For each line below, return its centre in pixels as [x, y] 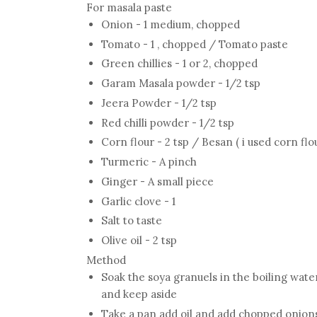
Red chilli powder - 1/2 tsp [168, 122]
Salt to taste [132, 221]
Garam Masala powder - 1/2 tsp [181, 83]
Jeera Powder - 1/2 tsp [159, 103]
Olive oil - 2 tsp [139, 241]
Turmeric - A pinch [149, 162]
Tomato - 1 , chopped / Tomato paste [195, 44]
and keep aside [139, 294]
